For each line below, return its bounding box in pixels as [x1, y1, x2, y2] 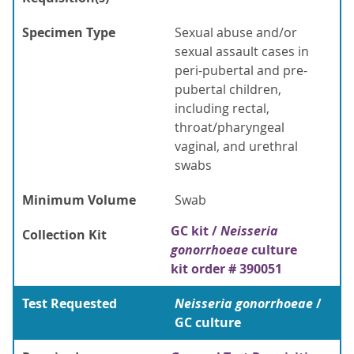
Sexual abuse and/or [175, 24, 297, 42]
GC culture [175, 314, 241, 332]
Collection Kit [22, 226, 107, 244]
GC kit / [171, 222, 220, 240]
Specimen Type [22, 24, 115, 42]
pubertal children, [175, 81, 281, 99]
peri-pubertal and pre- [175, 62, 307, 80]
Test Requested [22, 295, 117, 313]
